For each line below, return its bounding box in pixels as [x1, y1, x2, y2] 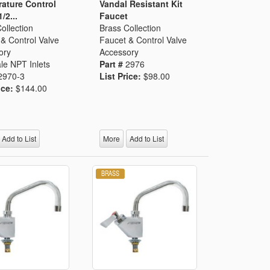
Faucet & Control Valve [99, 33, 187, 46]
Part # [99, 57, 126, 70]
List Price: [99, 69, 144, 82]
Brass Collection [99, 21, 162, 34]
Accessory [99, 45, 139, 58]
